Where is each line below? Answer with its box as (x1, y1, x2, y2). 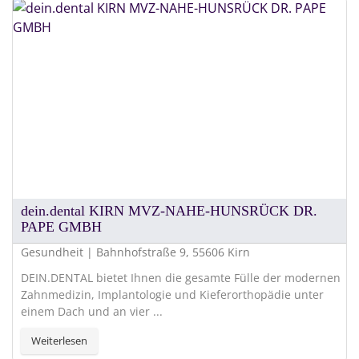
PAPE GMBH (21, 218, 102, 235)
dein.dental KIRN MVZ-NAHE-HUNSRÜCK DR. (21, 202, 317, 219)
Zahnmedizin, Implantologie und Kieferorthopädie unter (21, 286, 324, 302)
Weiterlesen (31, 333, 87, 348)
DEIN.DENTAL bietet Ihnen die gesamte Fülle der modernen (21, 269, 341, 285)
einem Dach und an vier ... (21, 303, 163, 319)
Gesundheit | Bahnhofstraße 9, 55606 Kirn (21, 244, 250, 260)
